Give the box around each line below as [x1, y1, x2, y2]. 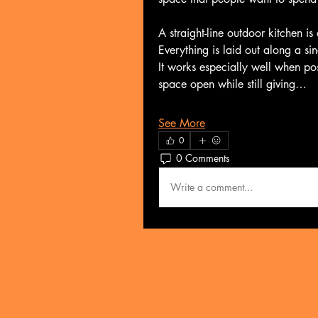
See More [158, 115, 205, 131]
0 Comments [176, 151, 230, 165]
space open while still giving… [158, 76, 307, 92]
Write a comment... [170, 180, 253, 194]
